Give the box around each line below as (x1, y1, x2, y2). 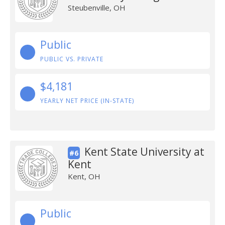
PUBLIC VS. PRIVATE (40, 55, 103, 63)
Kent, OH (67, 171, 100, 181)
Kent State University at (84, 145, 204, 159)
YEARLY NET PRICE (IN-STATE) (40, 96, 134, 105)
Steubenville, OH (67, 3, 126, 13)
